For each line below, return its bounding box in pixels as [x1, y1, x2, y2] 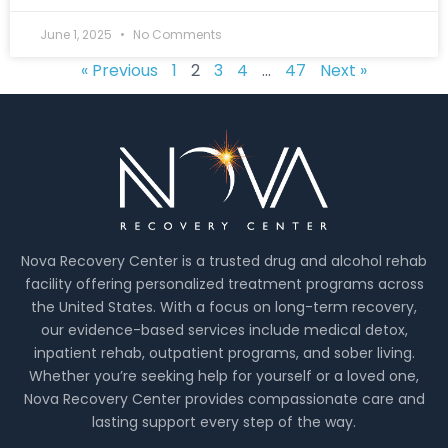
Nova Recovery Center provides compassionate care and [23, 388, 425, 409]
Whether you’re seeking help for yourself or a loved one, [29, 365, 419, 386]
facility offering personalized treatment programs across [24, 273, 424, 294]
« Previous [81, 58, 158, 82]
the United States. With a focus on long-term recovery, [31, 296, 417, 317]
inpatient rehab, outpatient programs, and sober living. [33, 342, 415, 363]
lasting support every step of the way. [92, 411, 356, 432]
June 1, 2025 [40, 25, 115, 43]
